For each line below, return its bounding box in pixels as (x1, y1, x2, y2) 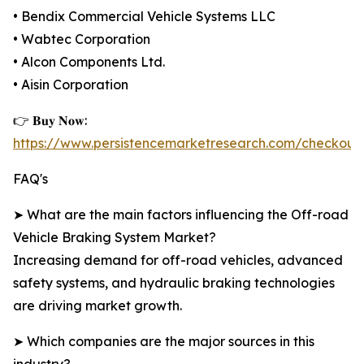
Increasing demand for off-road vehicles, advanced (13, 252, 343, 269)
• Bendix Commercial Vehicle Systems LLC (13, 8, 275, 25)
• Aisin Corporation (13, 76, 128, 93)
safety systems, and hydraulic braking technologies (13, 275, 335, 292)
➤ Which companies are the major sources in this (13, 333, 314, 350)
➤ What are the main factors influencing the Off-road (13, 206, 349, 223)
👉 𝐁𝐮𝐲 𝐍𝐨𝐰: (13, 112, 87, 129)
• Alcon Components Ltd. (13, 54, 165, 71)
